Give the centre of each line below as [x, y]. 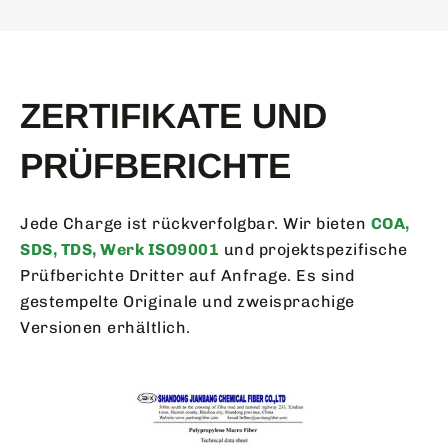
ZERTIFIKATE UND [173, 116]
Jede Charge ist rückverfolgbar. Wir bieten [195, 224]
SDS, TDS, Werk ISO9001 [119, 250]
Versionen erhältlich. [105, 328]
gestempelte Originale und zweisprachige [187, 302]
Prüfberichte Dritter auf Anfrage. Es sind [187, 276]
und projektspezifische [315, 250]
